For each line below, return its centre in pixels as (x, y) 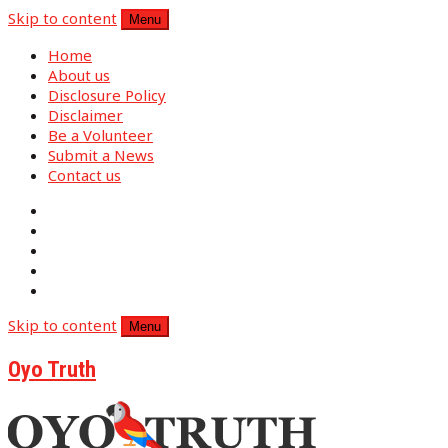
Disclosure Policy (107, 95)
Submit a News (101, 155)
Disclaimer (85, 115)
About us (79, 75)
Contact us (84, 175)
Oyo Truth (52, 368)
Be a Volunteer (100, 135)
